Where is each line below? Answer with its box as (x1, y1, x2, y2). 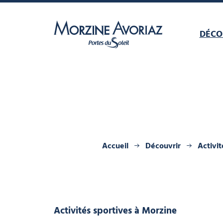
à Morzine (134, 204, 177, 219)
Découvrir (145, 140, 181, 153)
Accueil (102, 140, 128, 153)
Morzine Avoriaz (53, 49, 119, 65)
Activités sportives (53, 204, 132, 219)
